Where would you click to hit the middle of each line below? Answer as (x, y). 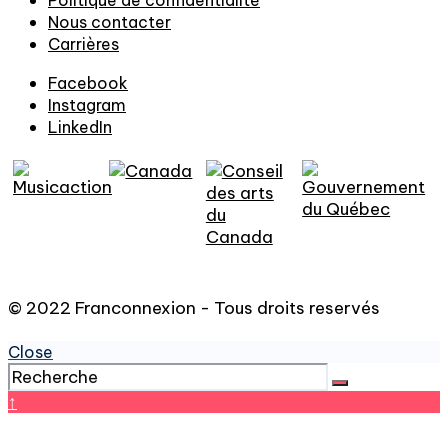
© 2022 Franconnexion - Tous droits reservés (194, 308)
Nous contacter (109, 22)
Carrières (83, 44)
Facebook (88, 83)
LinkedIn (80, 127)
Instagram (87, 105)
